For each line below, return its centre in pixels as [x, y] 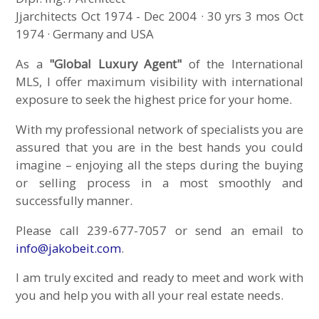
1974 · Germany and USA [85, 34]
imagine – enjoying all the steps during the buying [159, 164]
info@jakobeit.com [69, 248]
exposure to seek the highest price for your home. [154, 99]
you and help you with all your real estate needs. [150, 296]
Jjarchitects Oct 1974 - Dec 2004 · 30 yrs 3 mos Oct [159, 16]
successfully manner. [74, 200]
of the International [242, 63]
